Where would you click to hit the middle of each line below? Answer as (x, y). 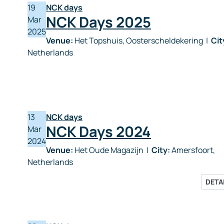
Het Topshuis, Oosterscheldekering (139, 40)
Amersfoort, (192, 150)
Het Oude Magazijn (109, 150)
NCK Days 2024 (98, 131)
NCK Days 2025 (98, 22)
